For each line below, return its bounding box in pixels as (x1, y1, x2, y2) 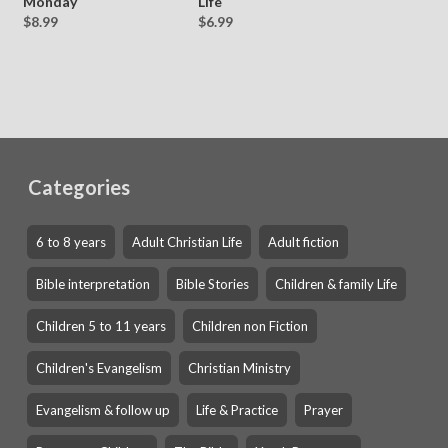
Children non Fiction (191, 318, 308, 334)
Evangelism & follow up (35, 402, 170, 418)
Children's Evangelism (35, 360, 162, 376)
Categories (27, 175, 130, 199)
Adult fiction (267, 234, 339, 250)
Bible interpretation (35, 276, 150, 292)
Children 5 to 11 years (35, 318, 166, 334)
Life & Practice (195, 402, 278, 418)
